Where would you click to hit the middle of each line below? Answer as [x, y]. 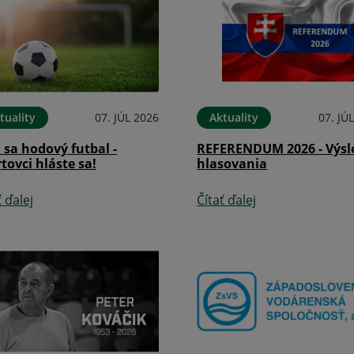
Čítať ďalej [227, 200]
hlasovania [232, 164]
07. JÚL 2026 [127, 118]
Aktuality [234, 118]
